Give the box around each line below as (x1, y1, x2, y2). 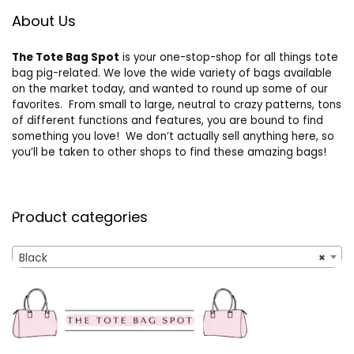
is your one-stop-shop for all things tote (119, 50, 338, 66)
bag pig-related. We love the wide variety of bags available (12, 66, 332, 81)
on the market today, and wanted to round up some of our (12, 81, 328, 97)
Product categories (12, 207, 148, 228)
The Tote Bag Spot (12, 50, 119, 66)
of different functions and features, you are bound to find (12, 113, 323, 129)
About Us (12, 11, 76, 32)
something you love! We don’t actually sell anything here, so (12, 129, 334, 145)
